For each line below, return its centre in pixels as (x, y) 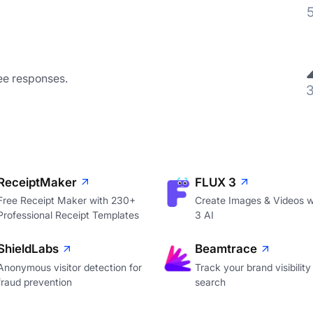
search (210, 282)
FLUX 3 (215, 182)
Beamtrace (226, 249)
